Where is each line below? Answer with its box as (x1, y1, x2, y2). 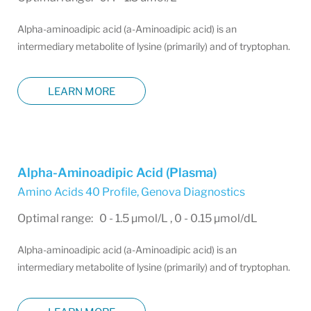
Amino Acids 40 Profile (17, 185, 137, 199)
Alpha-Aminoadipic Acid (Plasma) (17, 165, 217, 180)
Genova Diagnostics (141, 185, 245, 199)
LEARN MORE (48, 85, 115, 98)
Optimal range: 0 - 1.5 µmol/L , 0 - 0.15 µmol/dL (17, 212, 258, 225)
